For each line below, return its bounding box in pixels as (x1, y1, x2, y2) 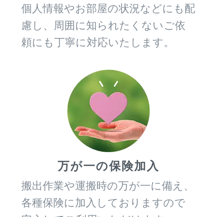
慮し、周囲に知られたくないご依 (21, 18, 186, 31)
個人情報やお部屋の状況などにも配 (21, 1, 195, 15)
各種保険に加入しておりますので (21, 196, 186, 209)
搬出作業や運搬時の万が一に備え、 (21, 179, 194, 192)
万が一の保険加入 (58, 158, 159, 173)
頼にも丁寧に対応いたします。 (21, 35, 174, 48)
